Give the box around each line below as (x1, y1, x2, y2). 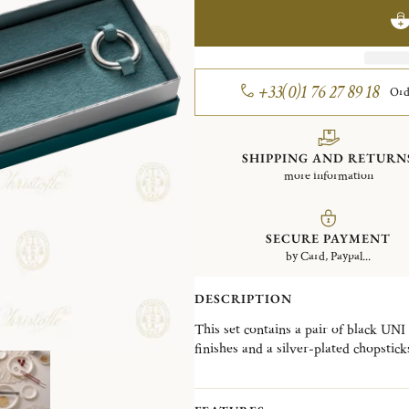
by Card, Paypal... (286, 247, 372, 265)
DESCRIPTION (194, 289, 292, 307)
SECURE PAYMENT (266, 229, 392, 246)
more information (283, 167, 373, 184)
